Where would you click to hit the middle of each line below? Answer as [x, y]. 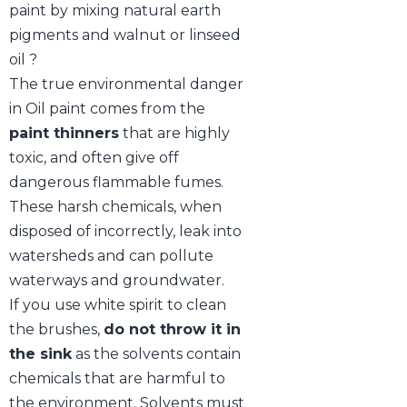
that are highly [174, 133]
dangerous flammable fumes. [116, 182]
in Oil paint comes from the [107, 109]
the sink [40, 354]
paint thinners [64, 133]
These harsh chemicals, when [115, 207]
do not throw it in [172, 329]
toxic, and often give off [94, 158]
